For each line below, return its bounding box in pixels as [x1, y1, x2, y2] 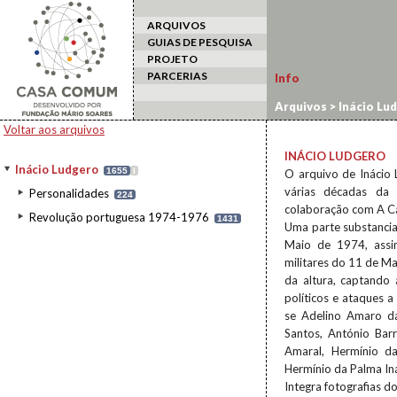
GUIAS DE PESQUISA [147, 35, 253, 49]
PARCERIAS [147, 69, 207, 82]
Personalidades [29, 186, 109, 200]
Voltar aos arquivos [4, 122, 105, 136]
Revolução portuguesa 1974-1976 [29, 210, 209, 224]
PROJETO [147, 52, 198, 66]
